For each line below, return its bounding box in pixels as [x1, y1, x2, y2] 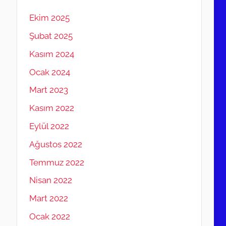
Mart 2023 [29, 85, 68, 95]
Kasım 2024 [29, 48, 74, 59]
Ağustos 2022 [29, 139, 82, 149]
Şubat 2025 [29, 31, 73, 41]
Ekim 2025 [29, 13, 70, 23]
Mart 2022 [29, 193, 68, 204]
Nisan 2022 [29, 175, 72, 186]
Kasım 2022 [29, 103, 74, 114]
